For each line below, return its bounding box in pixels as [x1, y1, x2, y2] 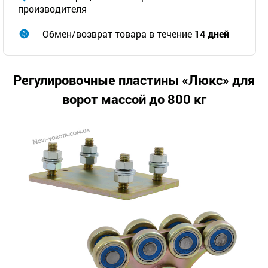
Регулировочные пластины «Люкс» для [13, 71, 255, 89]
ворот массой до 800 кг [62, 90, 206, 108]
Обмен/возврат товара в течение [40, 28, 194, 40]
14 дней [194, 28, 229, 40]
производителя [18, 2, 87, 15]
